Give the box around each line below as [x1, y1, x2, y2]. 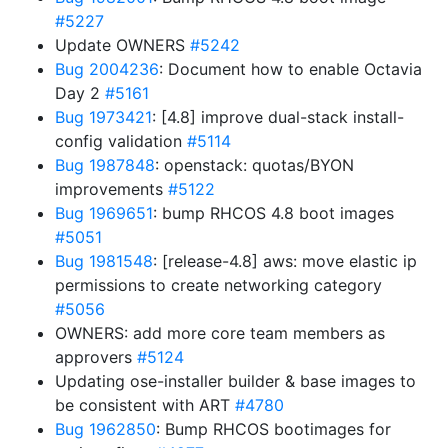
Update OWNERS [55, 35, 190, 55]
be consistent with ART [55, 395, 235, 415]
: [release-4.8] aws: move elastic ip [153, 251, 417, 271]
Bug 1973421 [55, 107, 152, 127]
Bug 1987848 [55, 155, 155, 175]
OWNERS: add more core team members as [55, 323, 385, 343]
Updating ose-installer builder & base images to [55, 371, 416, 391]
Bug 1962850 [55, 419, 156, 439]
